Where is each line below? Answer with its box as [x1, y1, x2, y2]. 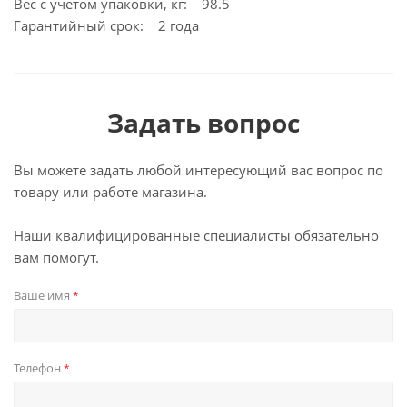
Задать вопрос [107, 105, 300, 140]
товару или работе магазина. [14, 183, 207, 201]
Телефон [14, 360, 64, 376]
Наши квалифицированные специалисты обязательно [14, 226, 379, 244]
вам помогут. [14, 248, 99, 266]
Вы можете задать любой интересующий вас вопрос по [14, 161, 383, 179]
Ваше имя [14, 287, 73, 303]
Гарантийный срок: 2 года [14, 16, 199, 35]
